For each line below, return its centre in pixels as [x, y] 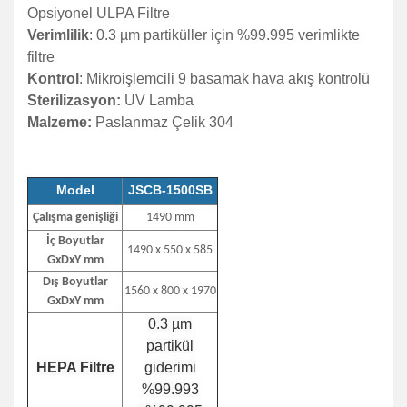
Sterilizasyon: [74, 100]
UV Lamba [157, 100]
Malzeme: [60, 122]
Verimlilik [58, 35]
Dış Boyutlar [75, 282]
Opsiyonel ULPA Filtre [99, 13]
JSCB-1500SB [170, 190]
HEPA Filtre [75, 367]
